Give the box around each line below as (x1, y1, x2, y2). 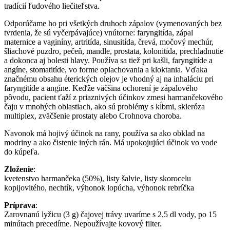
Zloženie (4, 164, 33, 174)
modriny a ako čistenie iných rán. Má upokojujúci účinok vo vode (4, 138, 217, 147)
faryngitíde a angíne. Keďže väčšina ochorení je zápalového (4, 83, 198, 92)
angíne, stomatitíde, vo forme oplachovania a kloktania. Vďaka (4, 65, 207, 74)
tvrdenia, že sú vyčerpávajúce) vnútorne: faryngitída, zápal (4, 28, 193, 37)
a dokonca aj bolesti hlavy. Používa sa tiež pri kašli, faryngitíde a (4, 55, 213, 65)
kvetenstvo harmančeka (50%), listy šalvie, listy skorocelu (4, 174, 191, 183)
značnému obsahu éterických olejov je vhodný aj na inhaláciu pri (4, 74, 214, 83)
